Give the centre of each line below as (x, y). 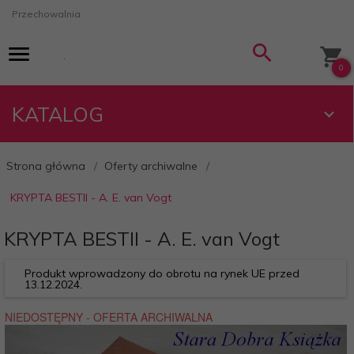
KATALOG (58, 114)
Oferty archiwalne (151, 166)
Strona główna (46, 166)
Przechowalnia (46, 14)
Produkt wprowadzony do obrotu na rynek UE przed (162, 273)
